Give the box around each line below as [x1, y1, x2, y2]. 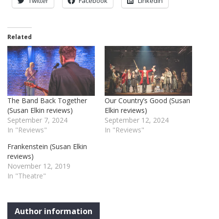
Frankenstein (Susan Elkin [7, 142, 87, 152]
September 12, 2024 [105, 115, 169, 125]
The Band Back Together [7, 96, 87, 106]
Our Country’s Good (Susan [105, 96, 190, 106]
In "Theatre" [7, 171, 46, 181]
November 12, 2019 [7, 161, 70, 171]
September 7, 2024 [7, 115, 67, 125]
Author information [15, 206, 92, 217]
